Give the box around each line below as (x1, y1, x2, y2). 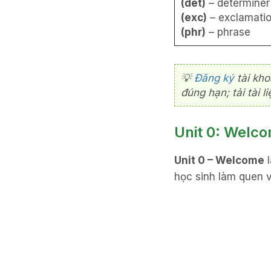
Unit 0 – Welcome (174, 154, 264, 167)
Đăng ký (194, 72, 234, 85)
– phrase (206, 26, 250, 39)
